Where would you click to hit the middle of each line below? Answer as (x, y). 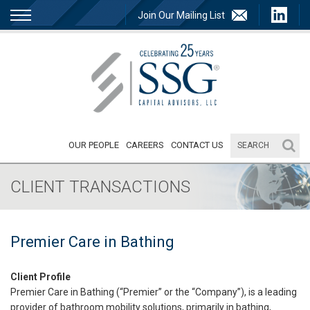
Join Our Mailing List (181, 15)
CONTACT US (197, 145)
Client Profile (40, 276)
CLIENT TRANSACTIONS (100, 186)
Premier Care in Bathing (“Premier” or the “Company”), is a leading (154, 292)
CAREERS (145, 145)
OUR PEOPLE (94, 145)
